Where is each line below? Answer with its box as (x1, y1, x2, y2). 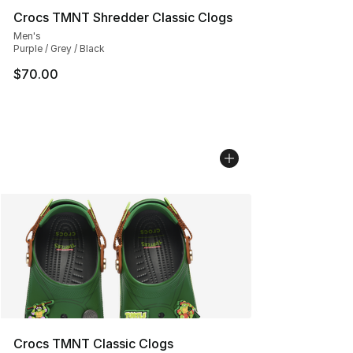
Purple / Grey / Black (13, 42, 105, 54)
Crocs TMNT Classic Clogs (13, 335, 173, 351)
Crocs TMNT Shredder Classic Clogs (13, 9, 232, 25)
